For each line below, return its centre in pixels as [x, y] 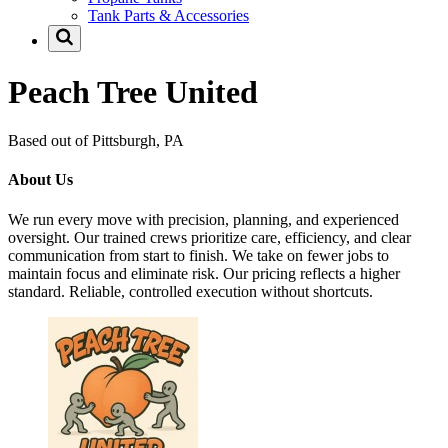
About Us [40, 180]
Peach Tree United [133, 91]
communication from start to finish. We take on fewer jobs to [198, 255]
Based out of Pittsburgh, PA [96, 141]
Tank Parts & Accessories [168, 16]
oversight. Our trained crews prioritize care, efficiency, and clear [209, 237]
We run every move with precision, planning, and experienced [203, 219]
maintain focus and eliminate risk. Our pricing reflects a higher [204, 273]
